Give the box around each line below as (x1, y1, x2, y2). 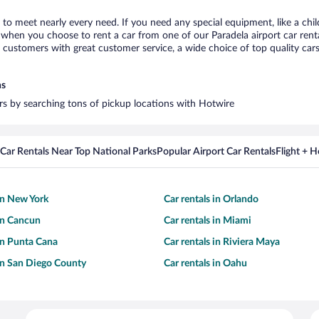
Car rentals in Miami (164, 216, 251, 226)
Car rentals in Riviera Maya (164, 237, 280, 247)
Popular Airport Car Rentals (157, 147, 276, 157)
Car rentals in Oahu (164, 258, 247, 268)
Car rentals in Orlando (164, 194, 258, 204)
